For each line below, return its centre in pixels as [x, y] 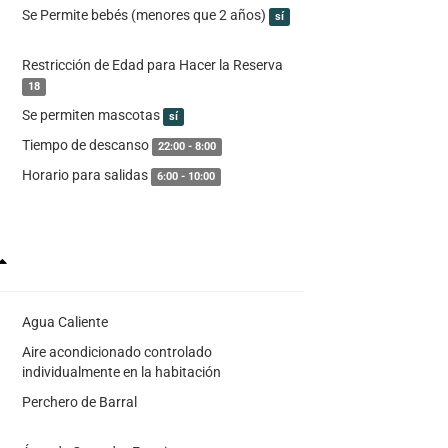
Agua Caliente [64, 322]
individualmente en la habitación [121, 372]
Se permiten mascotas [92, 115]
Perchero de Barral [79, 402]
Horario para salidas [86, 175]
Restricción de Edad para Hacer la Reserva [152, 65]
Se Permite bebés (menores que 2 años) [145, 15]
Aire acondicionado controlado [116, 352]
